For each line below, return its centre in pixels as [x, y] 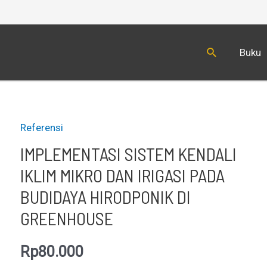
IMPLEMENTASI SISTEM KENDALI [128, 154]
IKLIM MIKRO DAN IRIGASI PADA [122, 175]
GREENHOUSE [66, 218]
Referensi [41, 128]
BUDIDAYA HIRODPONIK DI [105, 197]
